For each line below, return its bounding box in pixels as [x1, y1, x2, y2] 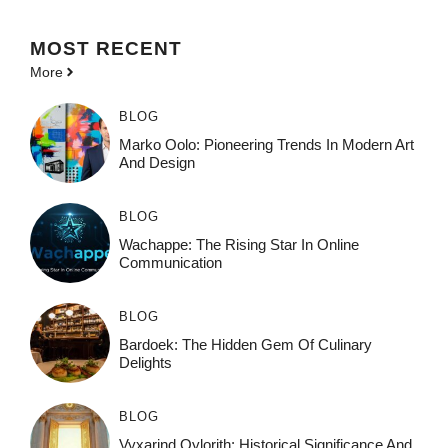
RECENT [96, 37, 182, 59]
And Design [118, 153, 195, 171]
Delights [118, 353, 172, 371]
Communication [118, 253, 222, 271]
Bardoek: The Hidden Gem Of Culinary [118, 335, 372, 353]
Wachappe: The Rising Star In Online [118, 235, 359, 253]
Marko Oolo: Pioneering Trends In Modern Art [118, 135, 414, 153]
